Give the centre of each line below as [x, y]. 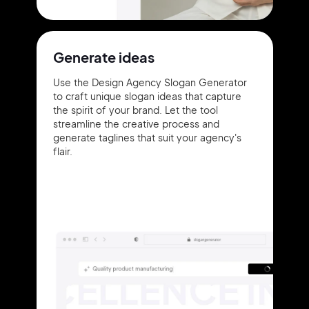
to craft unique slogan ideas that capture [147, 96]
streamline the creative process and [136, 123]
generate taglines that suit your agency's [147, 137]
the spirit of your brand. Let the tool [135, 110]
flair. [62, 151]
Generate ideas [103, 57]
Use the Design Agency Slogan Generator [150, 82]
